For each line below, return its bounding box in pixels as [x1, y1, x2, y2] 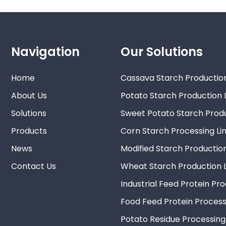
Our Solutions [120, 43, 203, 61]
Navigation [11, 43, 80, 61]
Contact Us [11, 160, 56, 173]
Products [11, 125, 47, 137]
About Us [11, 90, 47, 102]
